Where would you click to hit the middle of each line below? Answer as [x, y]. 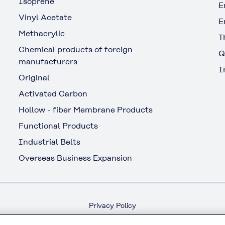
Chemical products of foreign [76, 49]
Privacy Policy [112, 205]
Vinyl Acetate [45, 17]
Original [34, 77]
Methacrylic [42, 33]
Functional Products [59, 126]
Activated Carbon [53, 93]
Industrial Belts [50, 142]
